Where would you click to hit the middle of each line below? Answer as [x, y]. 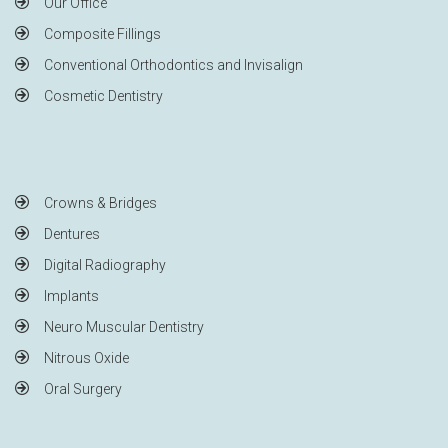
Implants [71, 295]
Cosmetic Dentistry [103, 95]
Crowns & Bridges [100, 202]
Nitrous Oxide [86, 357]
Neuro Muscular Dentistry [124, 326]
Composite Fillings [102, 33]
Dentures [72, 233]
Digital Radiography [105, 264]
